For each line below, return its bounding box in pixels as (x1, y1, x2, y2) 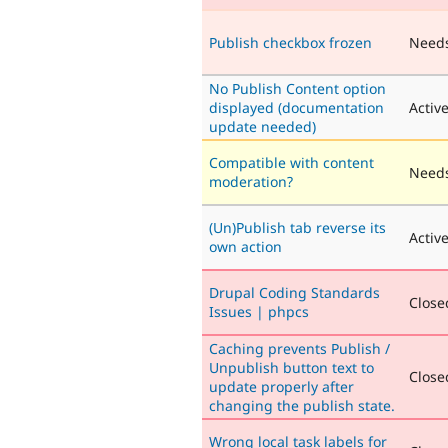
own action (209, 236, 282, 256)
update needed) (209, 116, 316, 136)
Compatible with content (209, 152, 374, 172)
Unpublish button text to (209, 357, 374, 377)
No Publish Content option (209, 78, 386, 98)
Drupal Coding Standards (209, 282, 380, 302)
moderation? (209, 171, 293, 191)
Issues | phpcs (209, 301, 309, 321)
